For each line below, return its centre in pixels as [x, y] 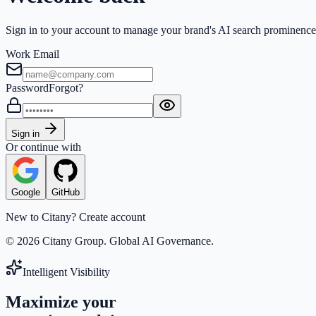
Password [27, 87]
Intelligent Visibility [66, 272]
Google [26, 192]
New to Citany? [41, 217]
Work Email [32, 54]
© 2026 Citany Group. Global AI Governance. [110, 241]
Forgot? [66, 87]
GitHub [66, 192]
